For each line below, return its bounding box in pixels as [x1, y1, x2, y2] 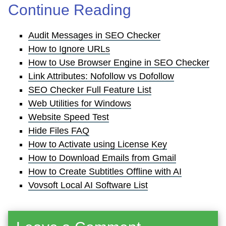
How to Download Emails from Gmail [28, 153, 176, 163]
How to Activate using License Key [28, 139, 167, 150]
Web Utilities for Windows [28, 98, 131, 109]
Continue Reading [8, 2, 131, 19]
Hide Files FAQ [28, 126, 89, 136]
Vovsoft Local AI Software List [28, 180, 148, 191]
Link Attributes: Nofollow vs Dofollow [28, 71, 174, 82]
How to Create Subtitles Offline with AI [28, 166, 182, 177]
